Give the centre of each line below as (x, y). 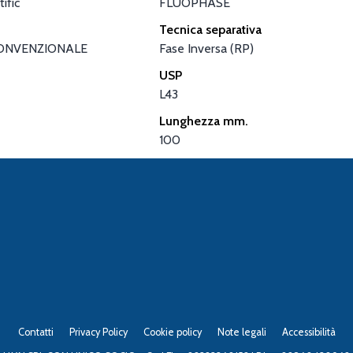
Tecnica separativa (211, 29)
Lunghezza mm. (204, 121)
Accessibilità (308, 332)
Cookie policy (172, 332)
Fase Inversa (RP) (207, 48)
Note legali (242, 332)
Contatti (35, 332)
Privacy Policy (98, 332)
